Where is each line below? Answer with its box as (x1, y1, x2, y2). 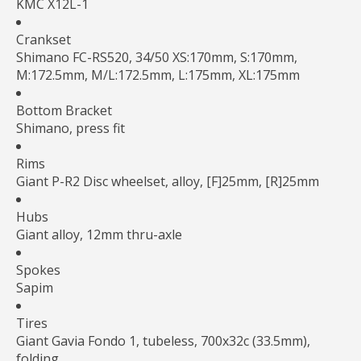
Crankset (16, 30, 71, 48)
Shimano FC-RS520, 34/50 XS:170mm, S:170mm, (16, 48, 297, 66)
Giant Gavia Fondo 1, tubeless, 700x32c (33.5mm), (16, 331, 310, 350)
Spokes (16, 260, 60, 279)
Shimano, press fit (16, 118, 125, 137)
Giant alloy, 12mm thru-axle (16, 225, 182, 243)
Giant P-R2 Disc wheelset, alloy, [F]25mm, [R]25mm (16, 172, 319, 190)
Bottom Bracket (16, 101, 112, 119)
